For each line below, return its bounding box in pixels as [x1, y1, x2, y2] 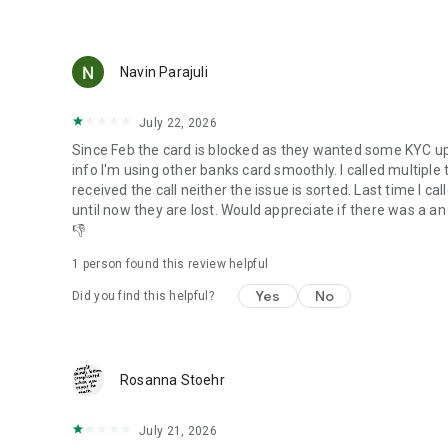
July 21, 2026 [139, 424, 217, 438]
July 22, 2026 [139, 116, 217, 130]
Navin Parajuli [120, 64, 208, 80]
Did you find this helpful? [72, 289, 214, 303]
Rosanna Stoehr [120, 372, 225, 388]
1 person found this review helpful [72, 257, 269, 271]
